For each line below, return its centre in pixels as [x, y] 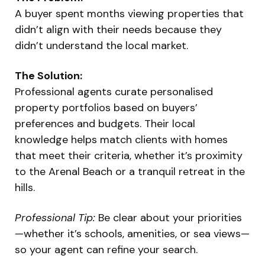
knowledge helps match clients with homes [121, 139]
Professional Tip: [55, 217]
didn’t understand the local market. [101, 45]
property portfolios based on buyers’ [106, 107]
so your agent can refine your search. [106, 249]
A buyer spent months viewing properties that [129, 13]
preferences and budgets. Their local [105, 123]
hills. [25, 187]
